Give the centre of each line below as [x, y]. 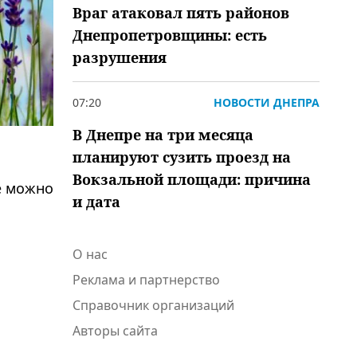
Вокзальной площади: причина [192, 179]
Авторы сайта [115, 331]
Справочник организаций [153, 305]
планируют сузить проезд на [182, 157]
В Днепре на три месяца [163, 135]
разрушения [120, 57]
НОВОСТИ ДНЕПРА [267, 102]
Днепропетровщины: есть [170, 35]
